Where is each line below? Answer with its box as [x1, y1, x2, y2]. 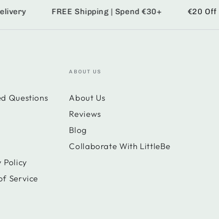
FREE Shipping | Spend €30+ [35, 6, 146, 16]
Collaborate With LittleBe [69, 141, 171, 152]
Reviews [69, 109, 101, 119]
